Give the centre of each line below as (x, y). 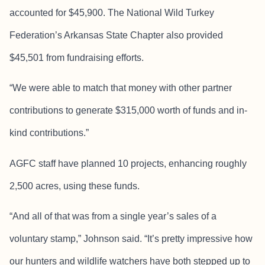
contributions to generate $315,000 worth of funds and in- (128, 111)
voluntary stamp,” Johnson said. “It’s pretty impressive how (131, 238)
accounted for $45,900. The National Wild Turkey (112, 12)
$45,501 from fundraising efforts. (77, 57)
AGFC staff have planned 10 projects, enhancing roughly (128, 163)
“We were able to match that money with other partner (121, 88)
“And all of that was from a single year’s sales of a (113, 216)
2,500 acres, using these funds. (75, 186)
